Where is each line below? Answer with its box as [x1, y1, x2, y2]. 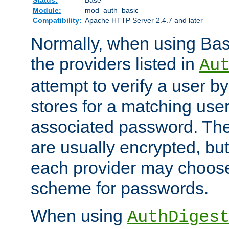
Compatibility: [32, 16, 82, 25]
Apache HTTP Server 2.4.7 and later [84, 16, 203, 25]
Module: [32, 6, 61, 15]
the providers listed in [31, 54, 199, 74]
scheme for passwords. [31, 178, 209, 198]
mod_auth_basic [84, 6, 139, 15]
